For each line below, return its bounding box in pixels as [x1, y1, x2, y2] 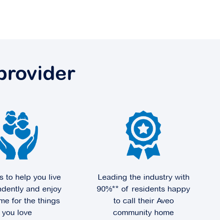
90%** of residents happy [97, 184, 190, 193]
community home [113, 208, 174, 217]
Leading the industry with [97, 172, 190, 182]
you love [1, 208, 32, 217]
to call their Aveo [113, 196, 174, 205]
